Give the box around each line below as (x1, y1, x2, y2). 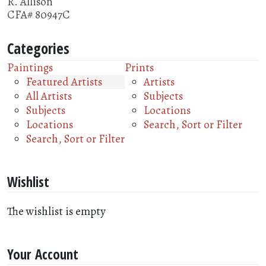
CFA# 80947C (7, 7, 70, 23)
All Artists (26, 88, 72, 104)
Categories (7, 37, 69, 58)
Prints (125, 59, 154, 75)
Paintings (7, 59, 53, 75)
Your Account (7, 245, 78, 264)
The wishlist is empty (7, 203, 106, 219)
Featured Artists (26, 74, 102, 90)
